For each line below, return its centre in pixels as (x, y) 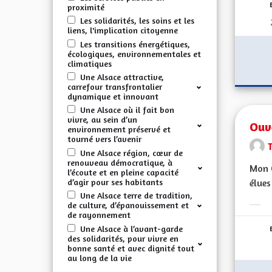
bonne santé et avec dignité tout (131, 248)
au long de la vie (100, 257)
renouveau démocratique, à (120, 162)
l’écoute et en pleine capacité (123, 172)
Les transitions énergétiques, (135, 44)
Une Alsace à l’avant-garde (131, 228)
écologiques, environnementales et (134, 53)
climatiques (90, 63)
